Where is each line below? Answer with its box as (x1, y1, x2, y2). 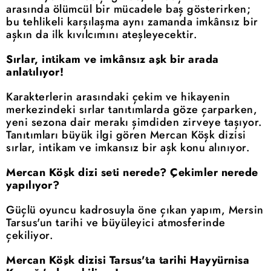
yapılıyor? (6, 177, 59, 193)
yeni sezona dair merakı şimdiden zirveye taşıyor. (6, 114, 263, 130)
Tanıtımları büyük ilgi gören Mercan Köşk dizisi (6, 126, 246, 143)
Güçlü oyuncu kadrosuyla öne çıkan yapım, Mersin (6, 201, 264, 218)
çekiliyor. (6, 227, 53, 243)
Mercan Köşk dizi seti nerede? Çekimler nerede (6, 164, 258, 180)
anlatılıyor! (6, 64, 64, 80)
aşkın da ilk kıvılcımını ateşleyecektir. (6, 26, 197, 42)
